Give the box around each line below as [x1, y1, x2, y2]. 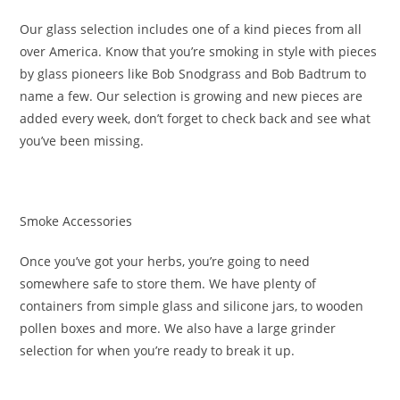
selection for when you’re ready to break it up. [20, 342, 296, 359]
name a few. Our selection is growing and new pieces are [20, 87, 363, 104]
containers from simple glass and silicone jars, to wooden [20, 297, 364, 314]
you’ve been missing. [20, 132, 145, 149]
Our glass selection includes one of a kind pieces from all [20, 21, 362, 37]
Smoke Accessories [20, 212, 133, 229]
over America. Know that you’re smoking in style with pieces [20, 43, 378, 60]
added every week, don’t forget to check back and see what [20, 110, 371, 127]
